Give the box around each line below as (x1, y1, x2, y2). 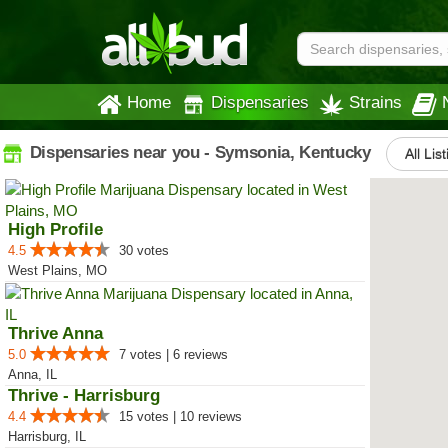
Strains (349, 93, 402, 111)
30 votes (119, 243, 169, 258)
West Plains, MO (8, 263, 107, 278)
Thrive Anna (8, 324, 103, 343)
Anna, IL (8, 367, 57, 382)
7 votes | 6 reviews (119, 347, 228, 362)
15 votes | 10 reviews (119, 409, 242, 424)
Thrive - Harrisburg (8, 386, 160, 405)
